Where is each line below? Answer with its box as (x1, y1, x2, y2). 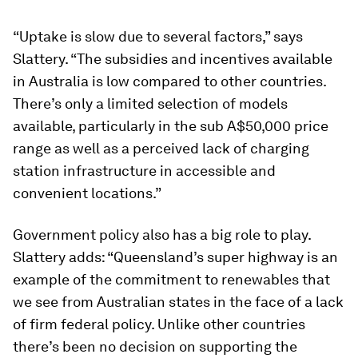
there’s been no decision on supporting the (13, 338, 297, 355)
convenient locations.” (13, 185, 161, 201)
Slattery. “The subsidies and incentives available (13, 50, 332, 67)
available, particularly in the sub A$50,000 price (13, 117, 328, 134)
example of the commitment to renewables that (13, 271, 330, 288)
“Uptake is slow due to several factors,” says (13, 28, 303, 45)
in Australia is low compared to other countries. (13, 73, 326, 89)
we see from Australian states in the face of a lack (13, 293, 344, 310)
